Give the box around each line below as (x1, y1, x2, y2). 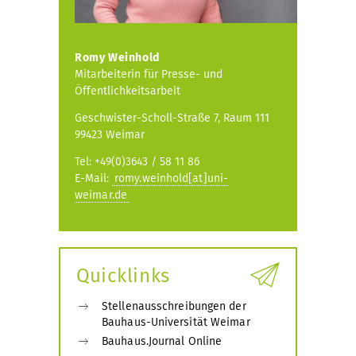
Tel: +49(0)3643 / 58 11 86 (75, 155, 199, 168)
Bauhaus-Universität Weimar (102, 315, 250, 329)
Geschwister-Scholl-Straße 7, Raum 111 (75, 111, 269, 125)
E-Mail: (75, 172, 112, 185)
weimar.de (75, 188, 127, 202)
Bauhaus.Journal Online (102, 335, 222, 348)
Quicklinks (76, 265, 170, 287)
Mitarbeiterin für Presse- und (75, 68, 222, 81)
